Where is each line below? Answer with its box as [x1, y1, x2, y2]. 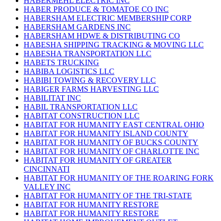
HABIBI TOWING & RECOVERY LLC [24, 76, 156, 85]
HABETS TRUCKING [24, 58, 99, 67]
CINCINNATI [24, 165, 70, 174]
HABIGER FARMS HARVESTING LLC [24, 85, 159, 94]
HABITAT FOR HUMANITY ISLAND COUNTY [24, 129, 188, 138]
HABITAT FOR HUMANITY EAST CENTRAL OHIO [24, 120, 204, 129]
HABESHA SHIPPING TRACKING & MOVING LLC [24, 40, 204, 49]
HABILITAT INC [24, 94, 81, 103]
